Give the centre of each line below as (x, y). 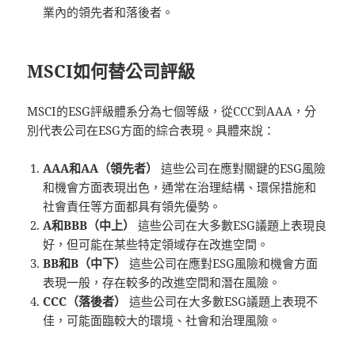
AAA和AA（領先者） (101, 168)
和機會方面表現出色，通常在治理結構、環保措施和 (180, 187)
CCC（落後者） (85, 301)
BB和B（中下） (85, 263)
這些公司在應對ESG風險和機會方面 (222, 263)
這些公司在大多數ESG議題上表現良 (231, 225)
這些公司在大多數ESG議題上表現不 (222, 301)
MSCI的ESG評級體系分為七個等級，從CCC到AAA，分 (172, 111)
